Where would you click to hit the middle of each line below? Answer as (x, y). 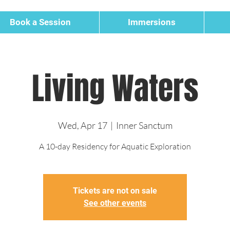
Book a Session (40, 22)
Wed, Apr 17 (82, 125)
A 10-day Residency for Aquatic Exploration (115, 146)
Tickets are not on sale (115, 190)
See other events (115, 203)
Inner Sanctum (144, 125)
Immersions (152, 22)
